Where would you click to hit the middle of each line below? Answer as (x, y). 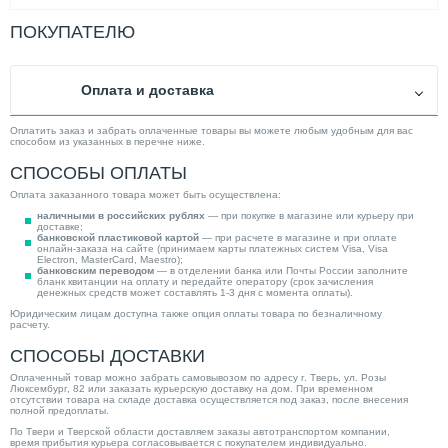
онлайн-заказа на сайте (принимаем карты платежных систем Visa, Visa (212, 248)
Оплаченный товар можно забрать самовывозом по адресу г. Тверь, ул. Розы (198, 377)
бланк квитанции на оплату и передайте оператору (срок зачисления (205, 281)
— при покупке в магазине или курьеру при (309, 215)
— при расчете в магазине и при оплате (298, 237)
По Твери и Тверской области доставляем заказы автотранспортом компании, (200, 431)
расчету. (30, 324)
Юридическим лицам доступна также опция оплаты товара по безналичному (196, 313)
